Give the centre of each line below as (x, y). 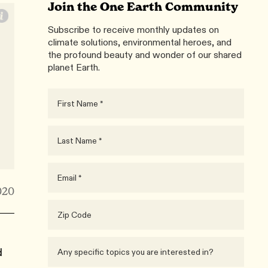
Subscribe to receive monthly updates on (133, 30)
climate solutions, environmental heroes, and (140, 42)
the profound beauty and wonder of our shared (145, 55)
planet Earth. (74, 67)
